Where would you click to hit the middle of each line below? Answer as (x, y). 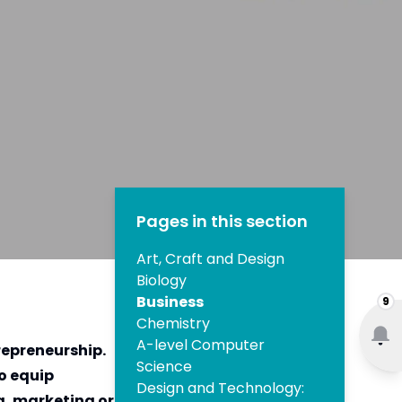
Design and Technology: (220, 389)
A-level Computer (201, 345)
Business (170, 302)
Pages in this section (222, 222)
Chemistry (173, 324)
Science (164, 367)
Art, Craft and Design (210, 259)
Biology (162, 281)
